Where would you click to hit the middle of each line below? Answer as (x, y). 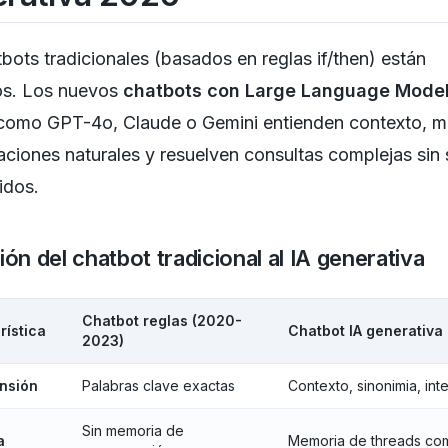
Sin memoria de (132, 430)
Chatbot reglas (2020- (161, 320)
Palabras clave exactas (158, 385)
